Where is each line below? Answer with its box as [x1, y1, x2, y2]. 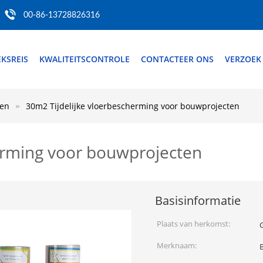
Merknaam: [157, 240, 197, 251]
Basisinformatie [155, 193, 241, 208]
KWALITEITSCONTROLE [39, 53, 130, 65]
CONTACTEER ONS [141, 53, 214, 65]
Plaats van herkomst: [157, 218, 230, 229]
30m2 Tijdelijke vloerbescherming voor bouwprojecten [26, 100, 240, 112]
